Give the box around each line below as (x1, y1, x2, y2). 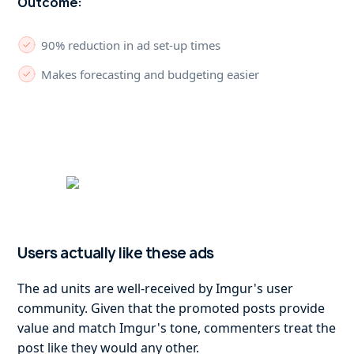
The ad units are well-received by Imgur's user (17, 279, 294, 297)
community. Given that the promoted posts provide (17, 299, 326, 317)
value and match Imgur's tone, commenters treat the (17, 318, 337, 337)
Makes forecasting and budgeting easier (41, 66, 260, 82)
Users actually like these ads (17, 243, 214, 263)
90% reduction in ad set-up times (41, 36, 221, 53)
